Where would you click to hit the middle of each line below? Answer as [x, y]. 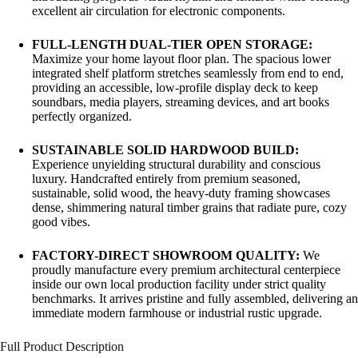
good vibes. [61, 222]
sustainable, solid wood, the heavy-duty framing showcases [181, 193]
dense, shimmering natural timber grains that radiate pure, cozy [189, 208]
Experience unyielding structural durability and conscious [176, 165]
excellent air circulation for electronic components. [159, 11]
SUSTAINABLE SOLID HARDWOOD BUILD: [165, 150]
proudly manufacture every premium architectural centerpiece [186, 270]
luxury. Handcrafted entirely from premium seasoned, [166, 179]
